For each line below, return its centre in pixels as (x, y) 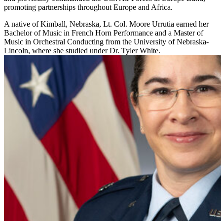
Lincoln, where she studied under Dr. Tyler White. (82, 51)
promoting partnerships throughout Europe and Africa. (88, 7)
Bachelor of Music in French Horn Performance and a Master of (104, 33)
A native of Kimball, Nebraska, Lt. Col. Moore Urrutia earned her (106, 24)
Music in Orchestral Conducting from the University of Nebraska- (106, 42)
